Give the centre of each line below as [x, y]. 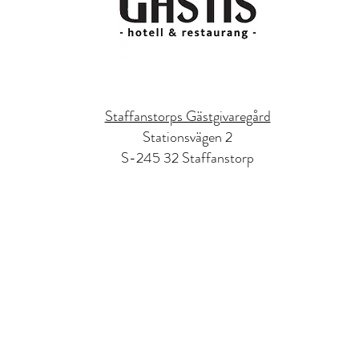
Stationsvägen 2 [188, 137]
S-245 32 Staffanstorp [188, 158]
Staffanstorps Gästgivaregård [188, 116]
